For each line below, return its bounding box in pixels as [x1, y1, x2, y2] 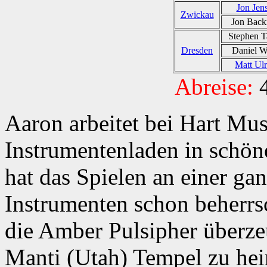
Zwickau [180, 9, 214, 20]
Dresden [181, 45, 213, 55]
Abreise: [175, 73, 253, 100]
